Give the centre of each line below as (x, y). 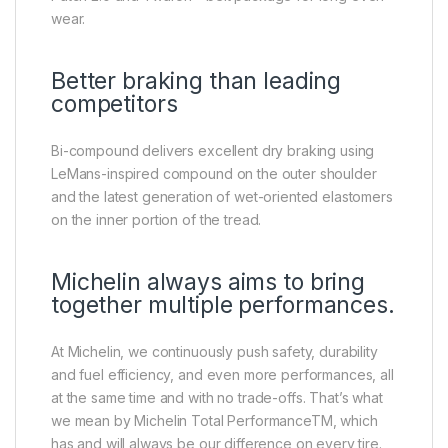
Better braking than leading (196, 81)
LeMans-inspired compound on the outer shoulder (214, 174)
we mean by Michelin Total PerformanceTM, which (214, 421)
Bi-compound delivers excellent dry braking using (213, 151)
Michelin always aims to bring (208, 282)
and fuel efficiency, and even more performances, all (222, 375)
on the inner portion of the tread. (156, 220)
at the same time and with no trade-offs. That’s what (217, 398)
